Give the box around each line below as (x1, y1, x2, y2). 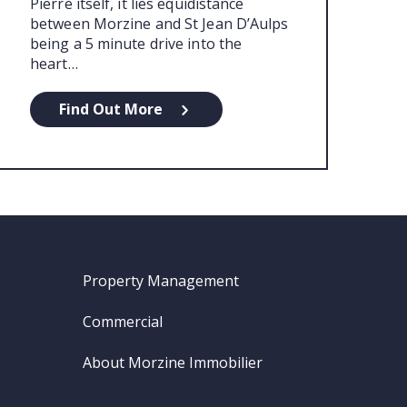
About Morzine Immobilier (83, 352, 263, 372)
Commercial (83, 311, 163, 332)
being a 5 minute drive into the (30, 34, 243, 55)
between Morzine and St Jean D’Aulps (30, 14, 289, 35)
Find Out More (59, 99, 163, 120)
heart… (30, 54, 78, 74)
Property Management (83, 270, 239, 291)
